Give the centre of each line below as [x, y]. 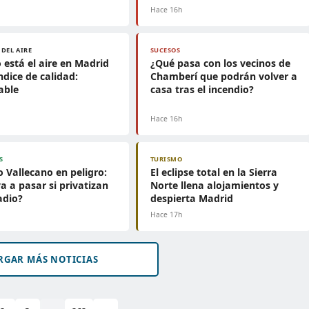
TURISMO [166, 159]
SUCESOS [165, 50]
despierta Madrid [191, 198]
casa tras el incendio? [202, 89]
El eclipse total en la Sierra [213, 172]
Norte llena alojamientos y [214, 185]
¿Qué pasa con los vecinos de [220, 63]
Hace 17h [166, 215]
